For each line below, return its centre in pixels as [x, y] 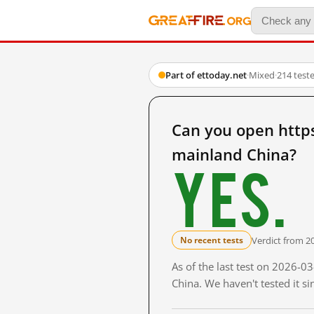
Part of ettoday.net [206, 75]
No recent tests [212, 240]
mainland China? [234, 154]
